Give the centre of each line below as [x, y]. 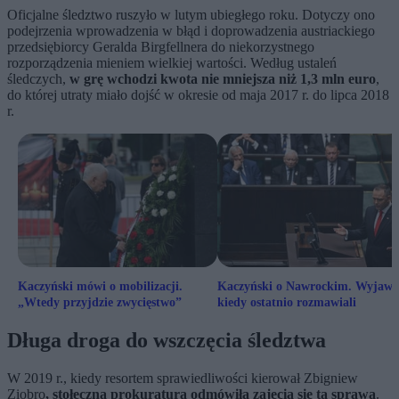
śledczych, [38, 79]
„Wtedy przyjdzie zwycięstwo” [100, 302]
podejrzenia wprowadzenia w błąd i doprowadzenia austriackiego [191, 31]
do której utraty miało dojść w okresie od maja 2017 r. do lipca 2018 [198, 95]
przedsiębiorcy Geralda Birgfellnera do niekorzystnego [161, 47]
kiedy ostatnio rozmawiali [287, 302]
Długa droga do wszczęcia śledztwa [167, 340]
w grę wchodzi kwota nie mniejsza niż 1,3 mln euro [223, 79]
